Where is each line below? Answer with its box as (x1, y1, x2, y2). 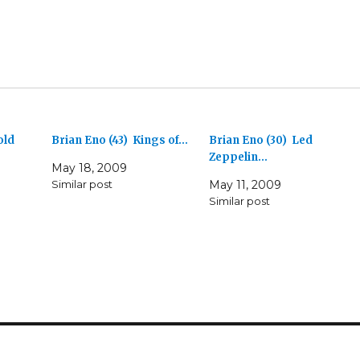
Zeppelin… (208, 150, 268, 165)
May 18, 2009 (51, 161, 128, 176)
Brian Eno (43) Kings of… (51, 133, 189, 148)
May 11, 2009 (208, 178, 281, 193)
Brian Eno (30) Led (208, 133, 313, 148)
